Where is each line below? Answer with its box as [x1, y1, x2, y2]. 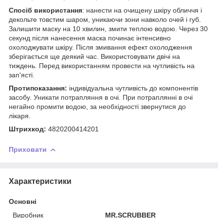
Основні [9, 197, 36, 205]
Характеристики [9, 177, 72, 185]
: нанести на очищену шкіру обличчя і [82, 6, 202, 14]
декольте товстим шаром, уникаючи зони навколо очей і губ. [9, 15, 201, 23]
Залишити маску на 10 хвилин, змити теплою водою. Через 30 [9, 24, 208, 33]
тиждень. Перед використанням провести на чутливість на [9, 61, 195, 70]
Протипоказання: [9, 84, 69, 92]
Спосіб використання [9, 6, 82, 14]
